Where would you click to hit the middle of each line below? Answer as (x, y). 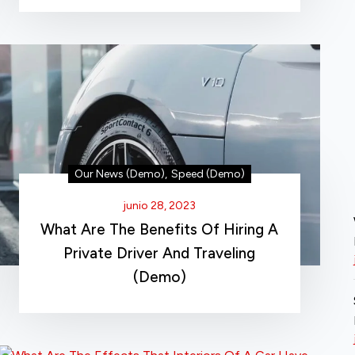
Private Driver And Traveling (160, 253)
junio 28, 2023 (160, 205)
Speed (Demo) (208, 174)
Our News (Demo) (119, 174)
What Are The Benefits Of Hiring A (160, 229)
